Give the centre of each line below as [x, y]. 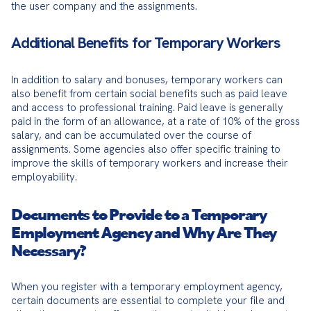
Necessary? [49, 250]
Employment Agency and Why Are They [144, 232]
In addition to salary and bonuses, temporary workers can [147, 80]
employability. [44, 177]
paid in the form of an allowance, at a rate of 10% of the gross [155, 121]
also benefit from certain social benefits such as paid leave [149, 94]
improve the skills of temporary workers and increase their [150, 163]
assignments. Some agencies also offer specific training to [146, 149]
